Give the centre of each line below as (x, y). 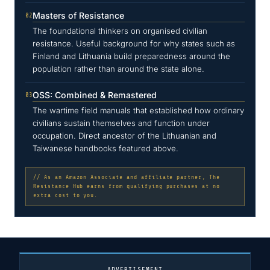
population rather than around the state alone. (118, 69)
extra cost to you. (66, 196)
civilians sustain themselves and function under (121, 123)
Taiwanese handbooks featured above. (105, 149)
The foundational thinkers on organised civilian (120, 31)
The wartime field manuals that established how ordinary (138, 111)
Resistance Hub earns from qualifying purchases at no (127, 187)
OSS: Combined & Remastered (95, 95)
